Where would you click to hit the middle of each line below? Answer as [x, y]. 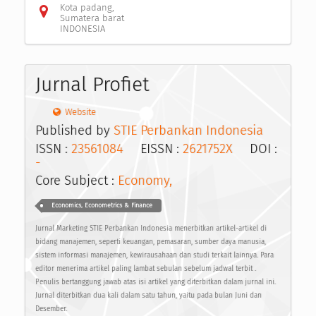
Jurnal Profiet [92, 85]
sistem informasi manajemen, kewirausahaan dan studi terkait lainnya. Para [154, 256]
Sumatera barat [92, 18]
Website [80, 112]
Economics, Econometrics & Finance [102, 206]
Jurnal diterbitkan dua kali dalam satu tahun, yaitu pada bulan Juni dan [148, 296]
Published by [74, 130]
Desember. [51, 309]
